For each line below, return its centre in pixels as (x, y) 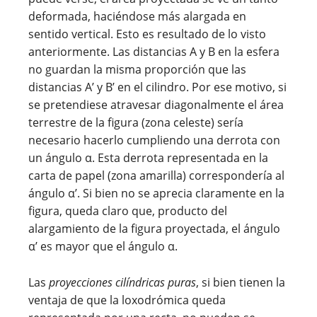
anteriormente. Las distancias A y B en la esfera (154, 51)
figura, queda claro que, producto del (128, 211)
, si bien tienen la (241, 282)
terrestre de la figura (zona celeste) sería (136, 122)
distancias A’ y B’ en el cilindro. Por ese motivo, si (157, 87)
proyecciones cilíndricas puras (122, 282)
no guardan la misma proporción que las (137, 69)
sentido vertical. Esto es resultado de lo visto (147, 34)
